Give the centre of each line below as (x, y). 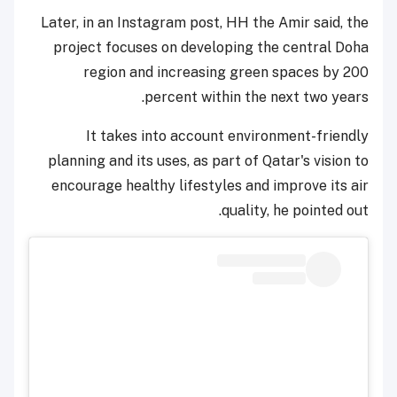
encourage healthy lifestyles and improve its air (210, 185)
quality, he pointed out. (295, 210)
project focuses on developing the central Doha (211, 47)
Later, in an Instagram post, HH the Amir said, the (205, 22)
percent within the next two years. (257, 97)
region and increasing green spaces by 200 (226, 72)
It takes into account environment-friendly (227, 136)
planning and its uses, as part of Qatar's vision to (208, 160)
